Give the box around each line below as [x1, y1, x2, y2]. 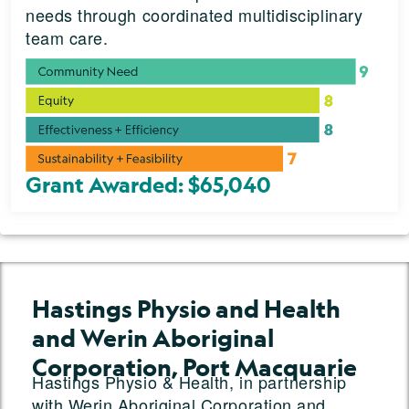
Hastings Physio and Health [32, 293, 341, 325]
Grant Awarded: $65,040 [26, 171, 271, 199]
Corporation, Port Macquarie [32, 351, 357, 383]
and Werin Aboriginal [32, 322, 274, 354]
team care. [26, 25, 109, 49]
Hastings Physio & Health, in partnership [32, 370, 347, 394]
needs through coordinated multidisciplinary [26, 2, 363, 26]
